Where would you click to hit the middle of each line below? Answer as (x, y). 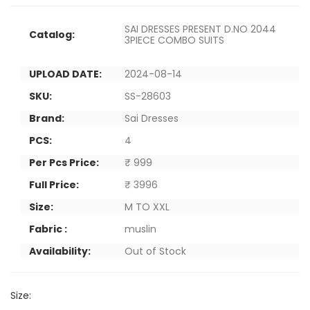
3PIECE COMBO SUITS (174, 40)
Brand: (47, 118)
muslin (140, 229)
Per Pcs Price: (64, 163)
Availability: (60, 251)
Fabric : (48, 229)
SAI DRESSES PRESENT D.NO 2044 (200, 29)
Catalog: (52, 35)
